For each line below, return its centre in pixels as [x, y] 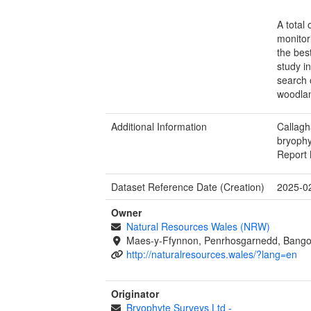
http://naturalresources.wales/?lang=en [211, 254]
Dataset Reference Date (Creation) [188, 186]
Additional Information [159, 126]
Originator [135, 293]
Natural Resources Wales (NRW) [198, 226]
